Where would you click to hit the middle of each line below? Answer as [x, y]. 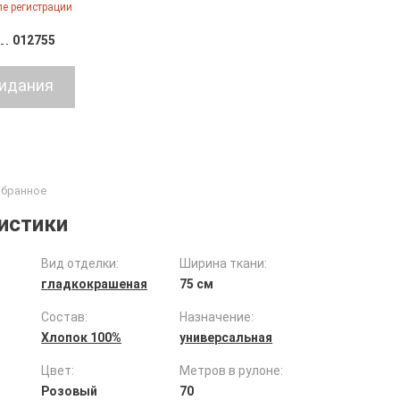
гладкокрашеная [95, 284]
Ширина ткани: [224, 263]
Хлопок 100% [82, 337]
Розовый [70, 391]
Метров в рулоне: [232, 371]
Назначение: [217, 317]
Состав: [65, 317]
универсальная [226, 337]
